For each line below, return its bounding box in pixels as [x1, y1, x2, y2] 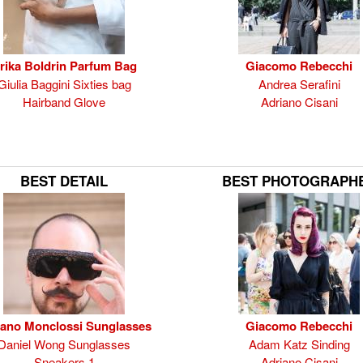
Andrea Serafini [258, 75, 340, 92]
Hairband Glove [23, 93, 105, 110]
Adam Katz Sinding [248, 335, 350, 352]
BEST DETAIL [20, 171, 108, 190]
